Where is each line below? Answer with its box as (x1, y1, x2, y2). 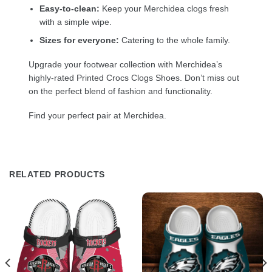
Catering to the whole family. (119, 35, 231, 46)
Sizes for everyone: (39, 35, 120, 46)
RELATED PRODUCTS (9, 169, 106, 179)
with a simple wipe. (39, 16, 112, 27)
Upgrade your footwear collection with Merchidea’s (29, 59, 223, 70)
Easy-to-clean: (39, 3, 100, 13)
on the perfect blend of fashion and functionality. (29, 86, 213, 97)
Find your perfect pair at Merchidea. (29, 110, 167, 121)
